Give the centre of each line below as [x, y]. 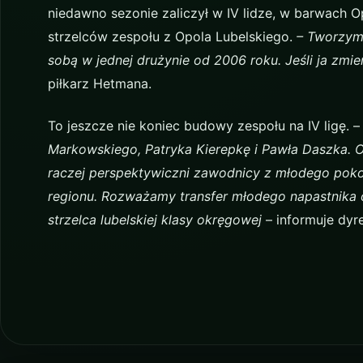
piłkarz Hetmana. [99, 83]
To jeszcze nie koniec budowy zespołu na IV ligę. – [203, 125]
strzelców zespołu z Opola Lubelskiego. [172, 36]
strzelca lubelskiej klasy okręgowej [154, 219]
